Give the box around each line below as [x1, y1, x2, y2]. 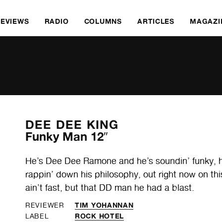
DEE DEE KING [25, 117, 119, 132]
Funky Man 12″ [25, 129, 109, 144]
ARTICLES [137, 17, 174, 25]
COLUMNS [84, 17, 122, 25]
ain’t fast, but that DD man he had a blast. [25, 182, 195, 193]
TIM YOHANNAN [75, 200, 134, 209]
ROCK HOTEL [75, 211, 124, 220]
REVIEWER [25, 201, 64, 209]
